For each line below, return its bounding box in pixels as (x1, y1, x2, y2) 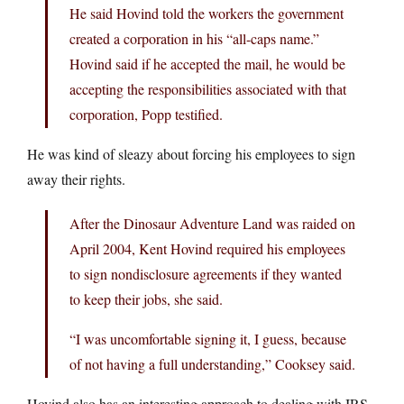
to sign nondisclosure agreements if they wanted (69, 263, 342, 283)
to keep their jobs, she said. (69, 289, 223, 308)
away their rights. (27, 169, 125, 188)
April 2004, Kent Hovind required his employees (69, 238, 345, 258)
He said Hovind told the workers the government (69, 3, 344, 23)
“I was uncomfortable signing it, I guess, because (69, 328, 346, 348)
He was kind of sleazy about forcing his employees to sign (27, 143, 355, 163)
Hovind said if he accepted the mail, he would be (69, 53, 345, 73)
